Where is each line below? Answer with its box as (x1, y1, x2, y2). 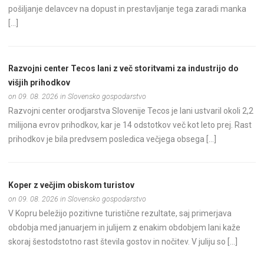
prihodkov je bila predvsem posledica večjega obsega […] (8, 134, 217, 144)
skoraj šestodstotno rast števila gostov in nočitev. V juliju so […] (8, 236, 238, 246)
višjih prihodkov (8, 78, 71, 88)
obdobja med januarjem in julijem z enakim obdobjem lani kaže (8, 222, 241, 232)
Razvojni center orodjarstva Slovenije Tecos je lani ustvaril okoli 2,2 (8, 106, 254, 116)
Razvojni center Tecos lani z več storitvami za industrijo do (8, 64, 239, 74)
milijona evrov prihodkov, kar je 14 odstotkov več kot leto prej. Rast (8, 120, 252, 130)
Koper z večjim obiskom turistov (8, 180, 135, 190)
